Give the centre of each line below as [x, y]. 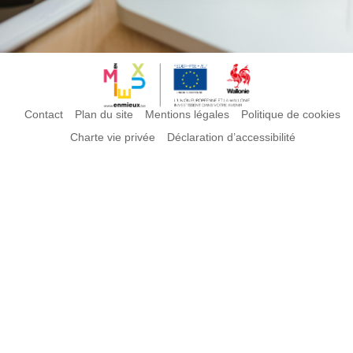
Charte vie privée [112, 137]
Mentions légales [187, 114]
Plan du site [104, 114]
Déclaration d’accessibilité [231, 137]
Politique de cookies [291, 114]
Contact [44, 114]
